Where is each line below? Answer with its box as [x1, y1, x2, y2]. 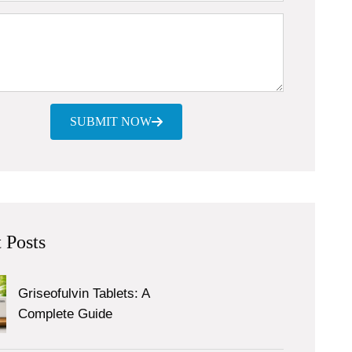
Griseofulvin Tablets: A [18, 285, 150, 301]
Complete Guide [18, 306, 113, 321]
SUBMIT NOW [69, 115, 152, 129]
